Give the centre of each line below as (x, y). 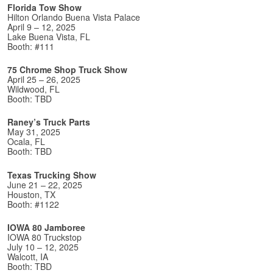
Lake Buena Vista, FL (49, 36)
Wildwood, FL (34, 89)
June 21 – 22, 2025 (45, 184)
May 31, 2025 (34, 132)
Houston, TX (31, 194)
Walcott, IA (28, 257)
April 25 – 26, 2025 (44, 79)
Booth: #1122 (33, 204)
